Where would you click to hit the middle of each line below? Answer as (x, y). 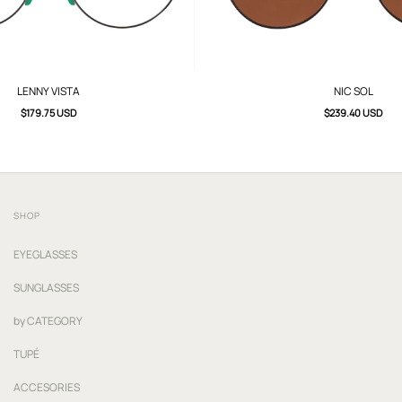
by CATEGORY (48, 321)
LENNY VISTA (49, 92)
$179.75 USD (49, 113)
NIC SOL (353, 92)
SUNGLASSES (46, 288)
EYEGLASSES (45, 255)
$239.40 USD (354, 113)
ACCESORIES (47, 388)
